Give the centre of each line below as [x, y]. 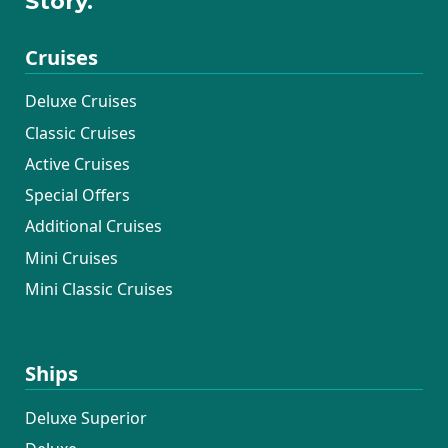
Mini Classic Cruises [98, 288]
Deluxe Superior [85, 417]
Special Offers [77, 195]
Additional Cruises [93, 226]
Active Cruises [77, 163]
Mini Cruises [71, 257]
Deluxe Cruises [80, 101]
